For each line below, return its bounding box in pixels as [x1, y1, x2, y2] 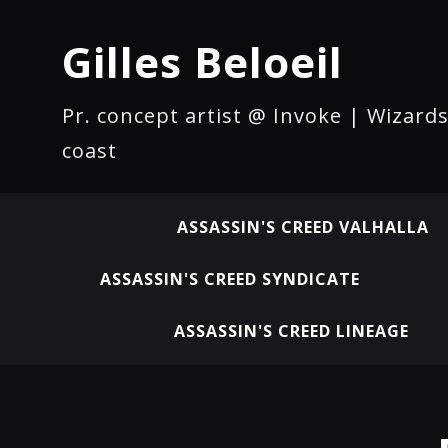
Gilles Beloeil [62, 33, 343, 90]
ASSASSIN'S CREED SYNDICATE [100, 268, 360, 290]
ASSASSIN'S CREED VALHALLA [176, 216, 429, 238]
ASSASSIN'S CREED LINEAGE [174, 320, 409, 342]
